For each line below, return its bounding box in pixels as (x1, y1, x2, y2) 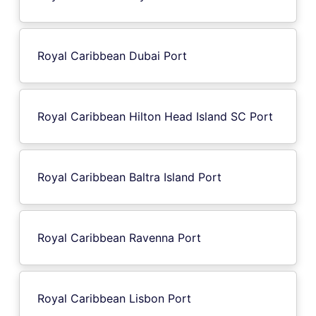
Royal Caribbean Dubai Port (37, 48, 187, 63)
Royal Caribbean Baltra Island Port (37, 169, 221, 184)
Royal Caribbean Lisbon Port (37, 291, 191, 305)
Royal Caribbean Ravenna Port (37, 230, 201, 245)
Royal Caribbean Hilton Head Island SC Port (37, 109, 273, 123)
